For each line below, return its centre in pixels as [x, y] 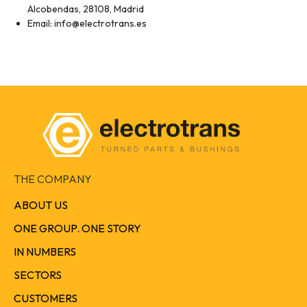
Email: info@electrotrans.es [87, 24]
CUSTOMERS [46, 298]
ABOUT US [41, 205]
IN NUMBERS [45, 252]
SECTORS [38, 275]
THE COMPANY [53, 179]
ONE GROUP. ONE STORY [77, 229]
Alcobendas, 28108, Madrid [86, 9]
